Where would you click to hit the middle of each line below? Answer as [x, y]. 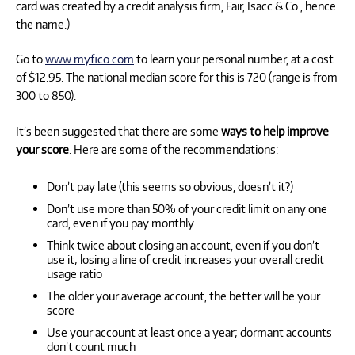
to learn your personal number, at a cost [234, 59]
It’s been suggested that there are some [118, 130]
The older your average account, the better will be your [183, 296]
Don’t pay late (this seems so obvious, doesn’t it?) [170, 187]
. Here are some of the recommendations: [174, 149]
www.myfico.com [90, 59]
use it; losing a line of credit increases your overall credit [185, 260]
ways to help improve [275, 130]
